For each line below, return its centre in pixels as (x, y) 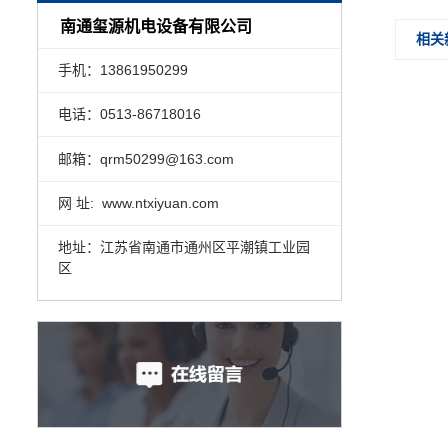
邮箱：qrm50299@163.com (145, 158)
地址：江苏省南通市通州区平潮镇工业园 (183, 247)
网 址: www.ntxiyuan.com (138, 202)
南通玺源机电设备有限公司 (156, 26)
